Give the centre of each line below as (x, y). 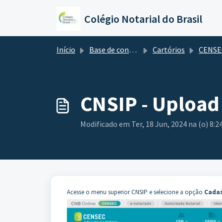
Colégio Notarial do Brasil (143, 19)
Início (66, 50)
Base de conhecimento (109, 50)
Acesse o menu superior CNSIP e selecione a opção (136, 192)
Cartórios (169, 50)
